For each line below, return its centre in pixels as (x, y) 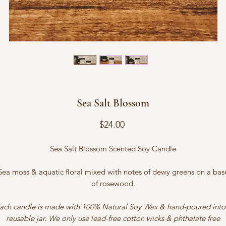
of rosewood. (113, 183)
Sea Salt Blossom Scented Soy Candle (113, 148)
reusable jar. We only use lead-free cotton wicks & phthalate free (113, 218)
